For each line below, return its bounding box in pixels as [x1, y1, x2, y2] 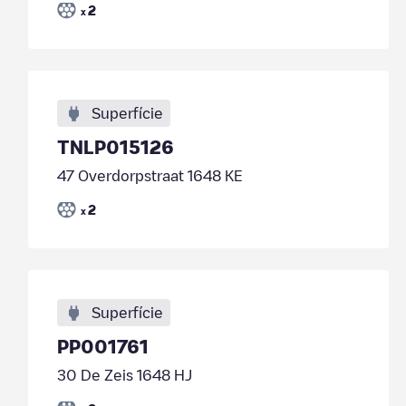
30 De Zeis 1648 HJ [56, 368, 192, 382]
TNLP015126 [56, 138, 174, 156]
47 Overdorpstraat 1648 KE [56, 169, 243, 183]
